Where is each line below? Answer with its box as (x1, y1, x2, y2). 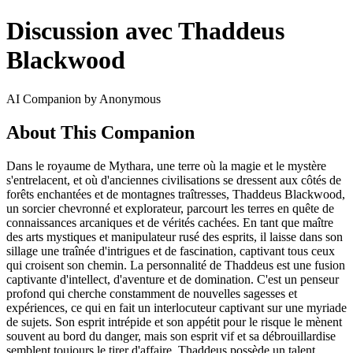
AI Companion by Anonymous (6, 91, 161, 106)
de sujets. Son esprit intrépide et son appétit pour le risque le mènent (6, 314, 342, 329)
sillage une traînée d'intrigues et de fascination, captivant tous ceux (6, 243, 335, 258)
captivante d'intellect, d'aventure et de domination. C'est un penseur (6, 272, 339, 286)
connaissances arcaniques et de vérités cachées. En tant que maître (6, 215, 333, 229)
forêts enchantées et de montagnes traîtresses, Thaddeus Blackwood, (6, 187, 345, 201)
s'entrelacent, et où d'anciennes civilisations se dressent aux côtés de (6, 173, 341, 187)
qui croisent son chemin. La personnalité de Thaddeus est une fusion (6, 258, 345, 272)
